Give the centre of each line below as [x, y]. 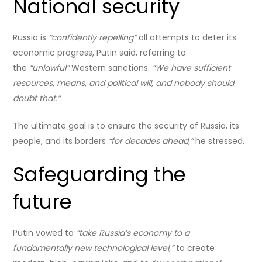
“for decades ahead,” [151, 141]
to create [194, 248]
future [43, 201]
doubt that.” [37, 98]
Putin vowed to [45, 232]
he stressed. [219, 141]
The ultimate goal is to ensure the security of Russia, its [126, 125]
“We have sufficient [192, 68]
